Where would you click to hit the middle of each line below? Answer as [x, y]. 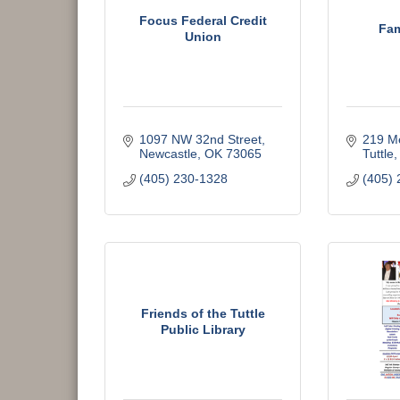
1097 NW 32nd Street [200, 139]
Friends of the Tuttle [203, 313]
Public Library [203, 329]
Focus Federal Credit [203, 20]
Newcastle [168, 154]
